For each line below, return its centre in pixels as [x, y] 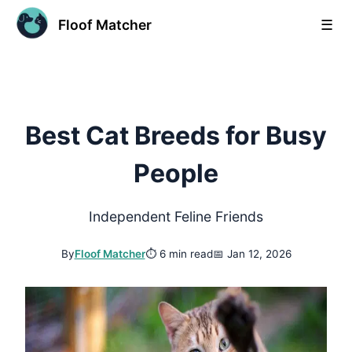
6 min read [186, 254]
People [176, 174]
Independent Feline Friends [176, 217]
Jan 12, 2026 [259, 254]
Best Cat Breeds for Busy [176, 136]
